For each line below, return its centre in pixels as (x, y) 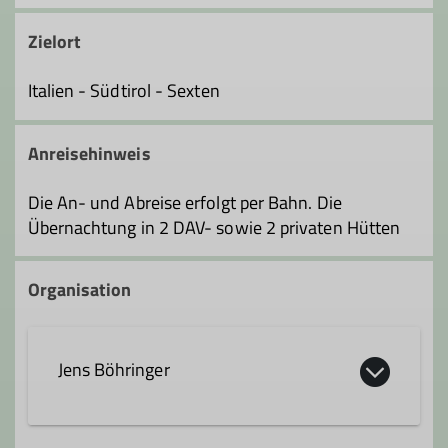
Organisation (79, 290)
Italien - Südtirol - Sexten (123, 91)
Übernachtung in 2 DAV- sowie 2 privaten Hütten (214, 227)
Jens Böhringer (113, 370)
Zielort (54, 42)
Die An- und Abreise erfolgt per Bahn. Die (184, 202)
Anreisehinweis (89, 153)
